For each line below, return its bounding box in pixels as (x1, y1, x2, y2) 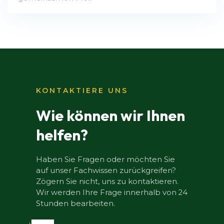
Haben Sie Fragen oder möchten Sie (36, 155, 175, 164)
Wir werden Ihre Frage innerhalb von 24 (36, 188, 188, 197)
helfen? (36, 125, 88, 144)
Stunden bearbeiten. (36, 199, 115, 208)
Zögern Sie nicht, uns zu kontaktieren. (36, 177, 179, 186)
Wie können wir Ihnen (36, 105, 185, 125)
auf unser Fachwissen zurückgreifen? (36, 166, 176, 175)
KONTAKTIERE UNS (36, 85, 128, 95)
